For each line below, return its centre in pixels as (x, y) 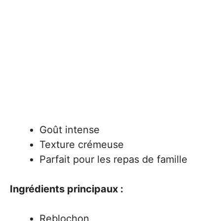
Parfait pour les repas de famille (113, 159)
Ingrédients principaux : (67, 189)
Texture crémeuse (82, 145)
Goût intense (70, 130)
